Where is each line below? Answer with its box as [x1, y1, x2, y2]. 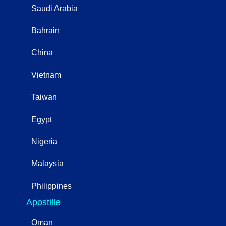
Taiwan [31, 92, 57, 101]
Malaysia [31, 159, 64, 168]
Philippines [31, 181, 72, 190]
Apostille [26, 197, 61, 207]
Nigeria [31, 137, 58, 146]
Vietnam [31, 70, 61, 79]
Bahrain [31, 26, 60, 35]
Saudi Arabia [31, 4, 78, 13]
